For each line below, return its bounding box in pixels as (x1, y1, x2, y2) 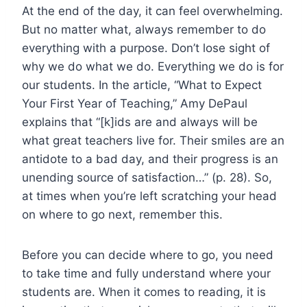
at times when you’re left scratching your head (22, 188, 277, 203)
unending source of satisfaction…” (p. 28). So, (22, 170, 272, 184)
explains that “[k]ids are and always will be (22, 114, 258, 129)
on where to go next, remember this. (22, 207, 226, 221)
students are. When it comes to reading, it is (22, 284, 266, 299)
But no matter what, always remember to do (22, 22, 266, 36)
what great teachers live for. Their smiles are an (22, 133, 284, 147)
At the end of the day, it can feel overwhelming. (22, 3, 283, 18)
